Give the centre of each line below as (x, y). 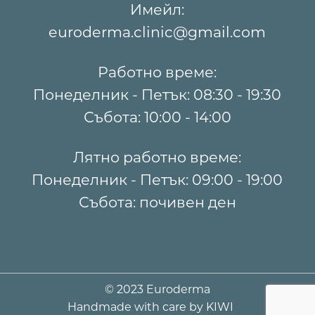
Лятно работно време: (157, 157)
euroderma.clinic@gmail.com (157, 32)
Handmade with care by (137, 307)
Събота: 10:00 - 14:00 (157, 117)
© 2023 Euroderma (157, 289)
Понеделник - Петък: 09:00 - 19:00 (157, 179)
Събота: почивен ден (157, 202)
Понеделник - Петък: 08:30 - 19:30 (157, 94)
